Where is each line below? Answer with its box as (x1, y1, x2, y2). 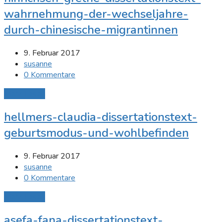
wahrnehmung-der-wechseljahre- (4, 6, 188, 22)
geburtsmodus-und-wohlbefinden (4, 125, 189, 141)
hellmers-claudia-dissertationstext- (4, 109, 197, 125)
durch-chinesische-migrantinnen (4, 22, 178, 38)
